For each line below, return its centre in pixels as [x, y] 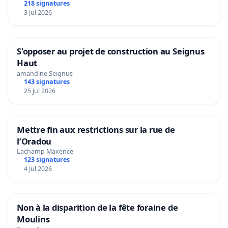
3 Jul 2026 [38, 12]
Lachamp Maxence [45, 152]
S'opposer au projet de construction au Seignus [111, 51]
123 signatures [47, 160]
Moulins [33, 219]
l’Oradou [34, 141]
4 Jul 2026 [38, 169]
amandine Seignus [45, 73]
